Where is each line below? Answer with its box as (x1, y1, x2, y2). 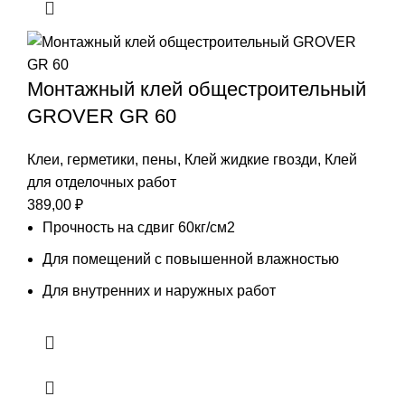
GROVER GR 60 (27, 104, 176, 127)
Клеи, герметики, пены (27, 151, 177, 167)
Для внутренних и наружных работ (42, 282, 276, 298)
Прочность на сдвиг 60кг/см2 (42, 219, 235, 235)
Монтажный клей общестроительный (27, 77, 366, 100)
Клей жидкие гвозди (184, 151, 317, 167)
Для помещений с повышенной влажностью (42, 250, 339, 267)
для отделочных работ (27, 174, 176, 190)
